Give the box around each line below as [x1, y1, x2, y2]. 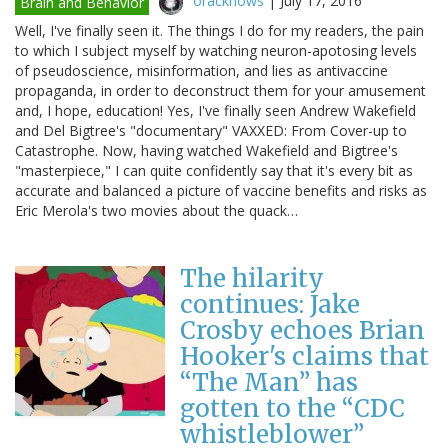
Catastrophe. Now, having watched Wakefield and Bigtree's [15, 140, 398, 160]
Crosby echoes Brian [180, 314, 425, 346]
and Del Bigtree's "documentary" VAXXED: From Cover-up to [15, 120, 407, 140]
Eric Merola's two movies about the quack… [15, 200, 298, 220]
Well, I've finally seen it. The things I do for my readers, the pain [15, 20, 424, 40]
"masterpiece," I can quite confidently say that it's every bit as [15, 160, 413, 180]
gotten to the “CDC [180, 392, 405, 424]
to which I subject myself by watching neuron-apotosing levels [15, 40, 417, 60]
